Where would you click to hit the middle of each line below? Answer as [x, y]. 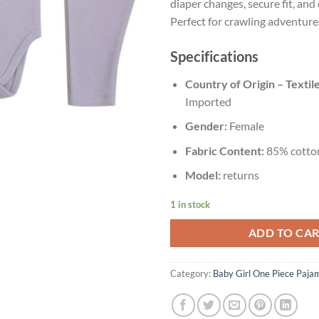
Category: [192, 273]
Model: [203, 175]
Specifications [214, 56]
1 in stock [190, 205]
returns [240, 175]
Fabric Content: [224, 150]
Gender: [206, 126]
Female [245, 126]
